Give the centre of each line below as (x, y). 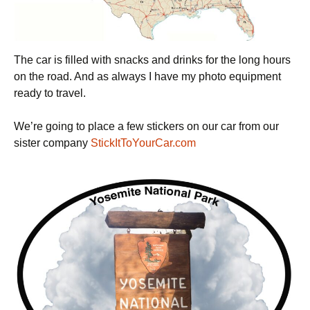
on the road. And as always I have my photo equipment (147, 77)
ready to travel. (50, 93)
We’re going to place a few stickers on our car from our (146, 127)
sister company (52, 143)
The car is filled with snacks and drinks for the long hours (152, 60)
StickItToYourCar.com (143, 143)
